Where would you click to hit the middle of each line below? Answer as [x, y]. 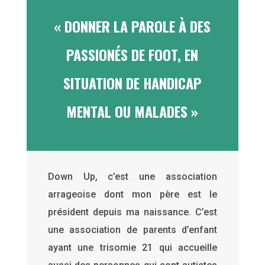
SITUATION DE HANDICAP [132, 83]
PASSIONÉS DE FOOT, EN [132, 54]
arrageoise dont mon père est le [132, 194]
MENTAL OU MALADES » [132, 111]
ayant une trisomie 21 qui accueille [132, 247]
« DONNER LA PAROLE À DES [132, 26]
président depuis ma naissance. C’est [132, 212]
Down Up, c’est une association [132, 176]
